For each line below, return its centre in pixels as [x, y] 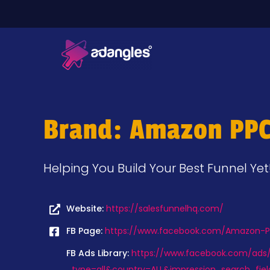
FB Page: [85, 231]
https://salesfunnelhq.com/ [165, 209]
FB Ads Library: [99, 253]
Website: [86, 209]
